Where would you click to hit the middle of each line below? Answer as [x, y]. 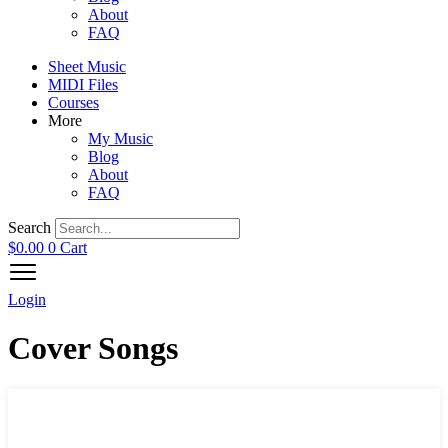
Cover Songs [93, 348]
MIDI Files [83, 84]
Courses [73, 102]
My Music [120, 138]
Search [29, 227]
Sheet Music [87, 66]
